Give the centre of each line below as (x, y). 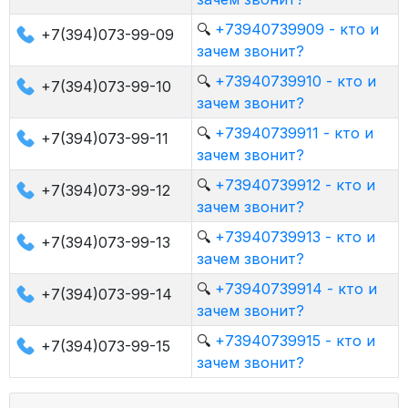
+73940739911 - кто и (294, 133)
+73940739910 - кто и (295, 81)
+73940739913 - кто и (295, 237)
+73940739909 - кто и (296, 29)
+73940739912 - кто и (295, 185)
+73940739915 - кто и (295, 341)
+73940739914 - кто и (296, 289)
